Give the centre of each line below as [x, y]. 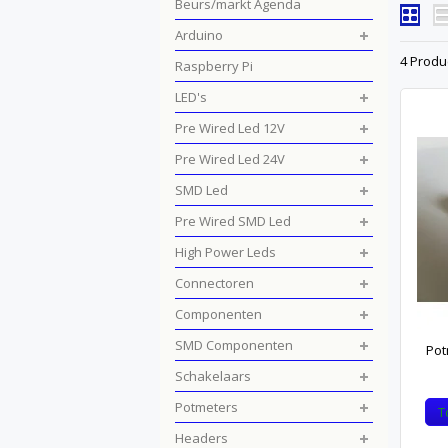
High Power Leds [225, 252]
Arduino [199, 35]
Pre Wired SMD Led [233, 221]
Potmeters [206, 407]
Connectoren [214, 283]
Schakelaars [213, 376]
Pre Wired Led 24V [230, 159]
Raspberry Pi [214, 66]
